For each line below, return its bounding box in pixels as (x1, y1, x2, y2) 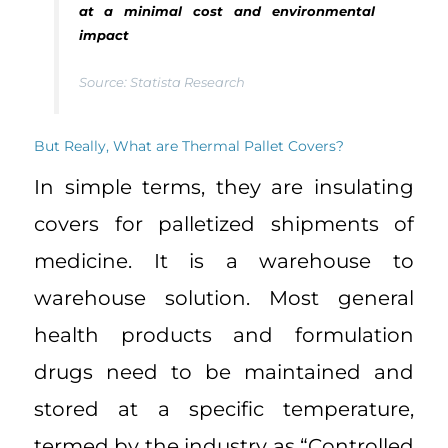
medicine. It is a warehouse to (34, 249, 414, 274)
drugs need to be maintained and (34, 360, 414, 385)
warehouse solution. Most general (34, 286, 414, 311)
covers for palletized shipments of (34, 212, 414, 237)
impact (78, 26, 129, 43)
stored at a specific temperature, (34, 397, 414, 422)
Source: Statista (78, 73, 181, 90)
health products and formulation (34, 323, 414, 348)
